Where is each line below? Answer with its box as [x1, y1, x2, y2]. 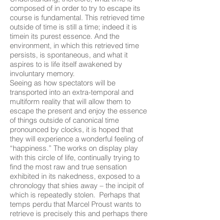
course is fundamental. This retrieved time [10, 13, 144, 22]
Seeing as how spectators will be [10, 78, 115, 87]
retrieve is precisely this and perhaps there [10, 209, 147, 218]
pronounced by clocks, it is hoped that [10, 125, 133, 134]
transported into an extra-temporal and [10, 87, 134, 97]
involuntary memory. [10, 69, 75, 78]
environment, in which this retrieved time [10, 41, 139, 50]
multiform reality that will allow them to [10, 97, 131, 106]
